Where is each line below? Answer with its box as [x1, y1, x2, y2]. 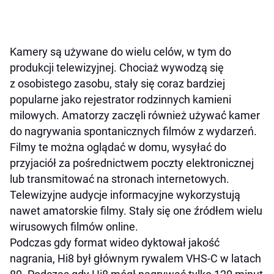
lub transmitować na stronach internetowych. [10, 172, 229, 186]
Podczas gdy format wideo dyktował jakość [10, 236, 220, 250]
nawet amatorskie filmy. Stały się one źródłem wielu [10, 204, 262, 218]
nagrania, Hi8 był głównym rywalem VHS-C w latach [10, 252, 261, 265]
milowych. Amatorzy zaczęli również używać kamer [10, 109, 260, 122]
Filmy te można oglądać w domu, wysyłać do [10, 141, 226, 154]
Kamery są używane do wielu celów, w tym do [10, 45, 231, 59]
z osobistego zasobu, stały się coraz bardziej [10, 77, 225, 91]
